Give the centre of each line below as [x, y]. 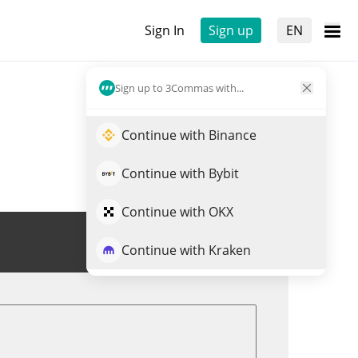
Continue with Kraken [186, 250]
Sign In [165, 30]
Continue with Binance [189, 135]
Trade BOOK [208, 242]
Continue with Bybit [180, 173]
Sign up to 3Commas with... [179, 88]
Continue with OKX [177, 212]
